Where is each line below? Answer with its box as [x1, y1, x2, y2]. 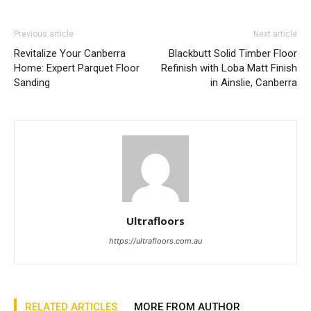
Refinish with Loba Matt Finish [161, 62, 297, 75]
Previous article [14, 29, 74, 40]
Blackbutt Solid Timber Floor [169, 47, 297, 60]
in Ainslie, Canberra [210, 76, 297, 90]
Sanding [14, 76, 50, 90]
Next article [253, 29, 297, 40]
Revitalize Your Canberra [14, 47, 126, 60]
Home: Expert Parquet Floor [14, 62, 140, 75]
